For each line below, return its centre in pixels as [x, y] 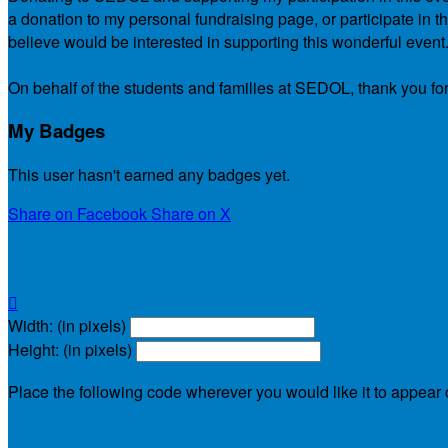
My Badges [56, 131]
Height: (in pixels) [70, 349]
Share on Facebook [77, 213]
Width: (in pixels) [67, 325]
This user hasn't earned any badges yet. [149, 174]
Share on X [191, 213]
